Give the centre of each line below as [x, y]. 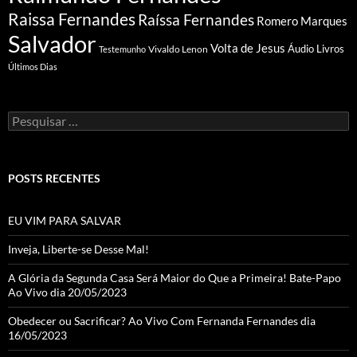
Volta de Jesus [248, 47]
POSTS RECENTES [54, 178]
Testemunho [122, 49]
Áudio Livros [316, 49]
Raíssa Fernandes [196, 19]
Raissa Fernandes [72, 19]
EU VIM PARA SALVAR [65, 220]
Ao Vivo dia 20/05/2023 [67, 292]
